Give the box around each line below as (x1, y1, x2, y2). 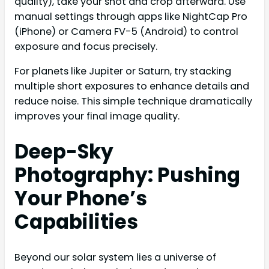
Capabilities (14, 208, 138, 236)
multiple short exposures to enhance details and (14, 79, 249, 94)
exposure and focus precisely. (14, 39, 157, 53)
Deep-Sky (14, 138, 113, 166)
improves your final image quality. (14, 109, 180, 124)
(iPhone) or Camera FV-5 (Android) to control (14, 24, 238, 38)
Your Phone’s (14, 185, 147, 213)
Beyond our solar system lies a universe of (14, 250, 216, 265)
